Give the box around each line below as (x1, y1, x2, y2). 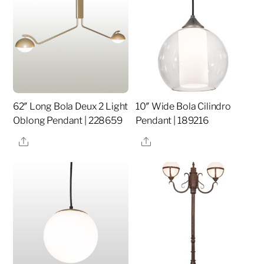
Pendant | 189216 (136, 115, 209, 127)
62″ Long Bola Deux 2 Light (13, 101, 128, 113)
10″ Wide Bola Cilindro (136, 101, 231, 113)
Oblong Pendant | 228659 (13, 115, 123, 127)
